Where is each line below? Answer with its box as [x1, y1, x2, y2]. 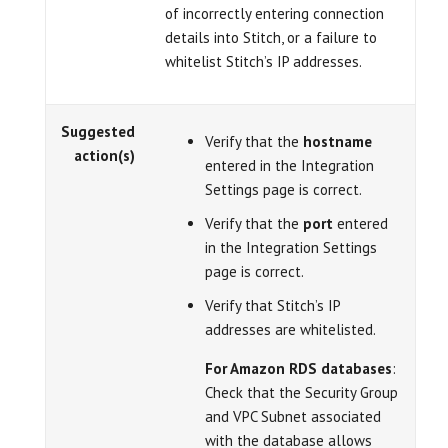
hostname [303, 132, 372, 151]
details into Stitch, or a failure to [165, 28, 377, 47]
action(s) [74, 146, 135, 165]
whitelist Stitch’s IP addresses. [165, 52, 362, 71]
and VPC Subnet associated [205, 407, 381, 426]
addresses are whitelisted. [205, 320, 376, 339]
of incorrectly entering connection [165, 4, 384, 23]
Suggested [61, 122, 135, 141]
